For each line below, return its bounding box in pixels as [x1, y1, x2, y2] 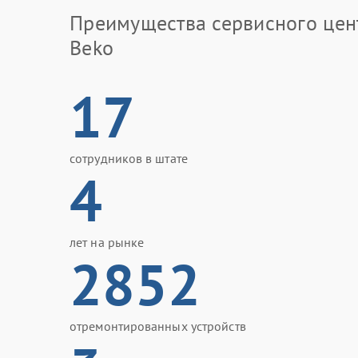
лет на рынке [70, 234, 145, 250]
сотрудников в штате [70, 150, 188, 166]
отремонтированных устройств [70, 318, 246, 334]
